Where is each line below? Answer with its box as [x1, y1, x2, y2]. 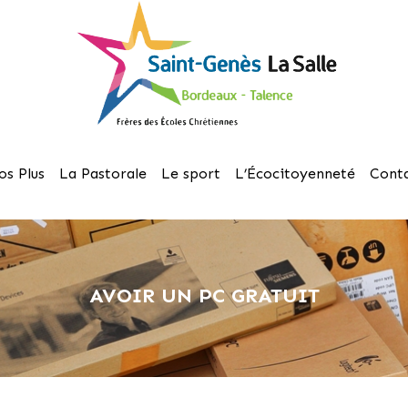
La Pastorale [59, 165, 147, 182]
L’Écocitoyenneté [235, 165, 355, 182]
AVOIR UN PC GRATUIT [88, 283, 320, 308]
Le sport [161, 165, 220, 182]
